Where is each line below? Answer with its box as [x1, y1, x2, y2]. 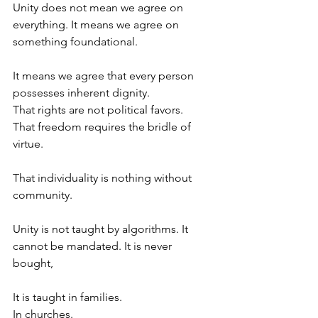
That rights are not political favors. [13, 103, 183, 117]
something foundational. [13, 35, 138, 49]
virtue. [13, 137, 43, 151]
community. [13, 188, 72, 202]
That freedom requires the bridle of [13, 120, 194, 134]
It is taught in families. [13, 290, 122, 305]
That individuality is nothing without [13, 171, 194, 185]
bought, [13, 256, 53, 270]
